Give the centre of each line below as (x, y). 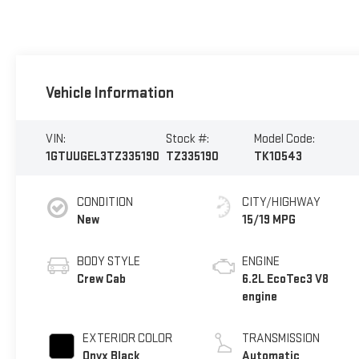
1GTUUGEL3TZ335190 (102, 156)
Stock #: (188, 139)
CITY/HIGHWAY (282, 202)
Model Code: (284, 139)
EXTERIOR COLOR (127, 338)
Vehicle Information (109, 93)
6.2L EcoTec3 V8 (286, 279)
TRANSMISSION (281, 338)
